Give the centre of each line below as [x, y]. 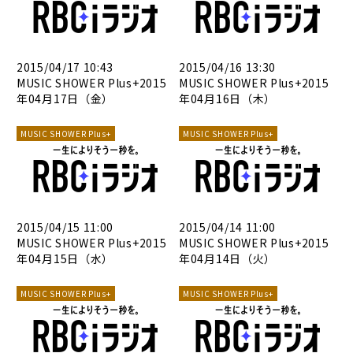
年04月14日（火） [227, 258]
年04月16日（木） [227, 99]
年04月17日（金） [65, 99]
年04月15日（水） [65, 258]
